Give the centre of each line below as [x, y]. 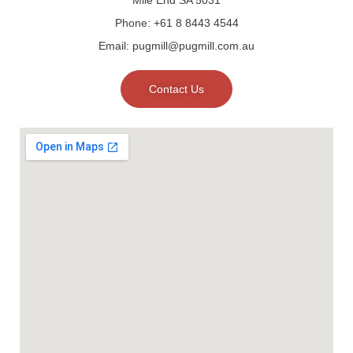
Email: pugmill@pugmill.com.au [176, 45]
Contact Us [176, 89]
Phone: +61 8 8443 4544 [176, 22]
